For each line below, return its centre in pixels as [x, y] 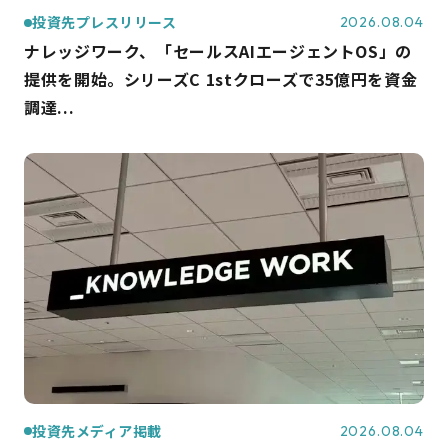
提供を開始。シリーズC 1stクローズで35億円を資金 [221, 79]
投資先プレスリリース [104, 22]
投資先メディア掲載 [97, 430]
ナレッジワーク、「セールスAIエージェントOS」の [218, 51]
